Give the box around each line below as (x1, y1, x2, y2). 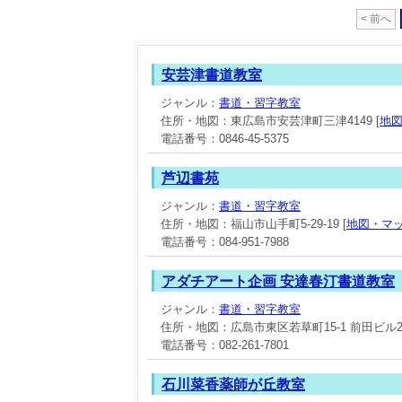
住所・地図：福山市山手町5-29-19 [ (161, 217, 346, 231)
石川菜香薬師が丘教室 (162, 377, 305, 392)
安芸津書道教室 (162, 67, 262, 83)
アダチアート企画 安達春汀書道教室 (162, 274, 395, 289)
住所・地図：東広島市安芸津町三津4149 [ (161, 114, 380, 127)
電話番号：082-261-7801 (161, 338, 289, 352)
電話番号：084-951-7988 (161, 235, 289, 249)
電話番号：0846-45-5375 (161, 132, 289, 145)
